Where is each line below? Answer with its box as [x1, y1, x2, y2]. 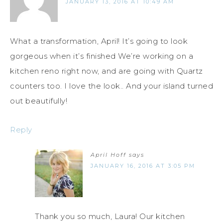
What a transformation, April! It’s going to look [10, 36, 188, 46]
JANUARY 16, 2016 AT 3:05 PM [91, 162, 195, 170]
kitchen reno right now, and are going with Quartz [10, 66, 203, 76]
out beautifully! [10, 96, 67, 106]
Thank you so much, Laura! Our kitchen [35, 212, 185, 222]
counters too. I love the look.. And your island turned [10, 81, 213, 91]
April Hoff [91, 151, 126, 159]
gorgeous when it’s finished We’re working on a [10, 51, 193, 61]
